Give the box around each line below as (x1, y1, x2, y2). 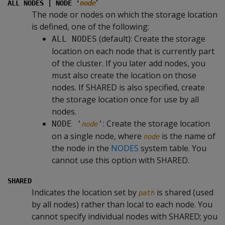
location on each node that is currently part (52, 46, 214, 57)
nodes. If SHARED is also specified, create (52, 82, 205, 93)
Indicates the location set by (32, 187, 139, 198)
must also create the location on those (52, 70, 196, 81)
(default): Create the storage (97, 33, 205, 44)
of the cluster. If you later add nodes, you (52, 58, 205, 69)
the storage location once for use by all (52, 94, 199, 105)
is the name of (160, 131, 215, 142)
